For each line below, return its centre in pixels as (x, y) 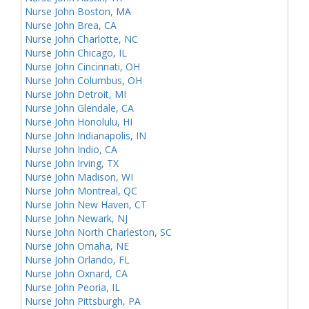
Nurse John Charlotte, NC (81, 39)
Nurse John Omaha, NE (77, 246)
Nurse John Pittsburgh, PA (83, 301)
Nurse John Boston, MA (78, 11)
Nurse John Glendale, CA (79, 108)
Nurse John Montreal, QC (81, 191)
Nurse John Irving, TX (72, 163)
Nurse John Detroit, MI (76, 94)
